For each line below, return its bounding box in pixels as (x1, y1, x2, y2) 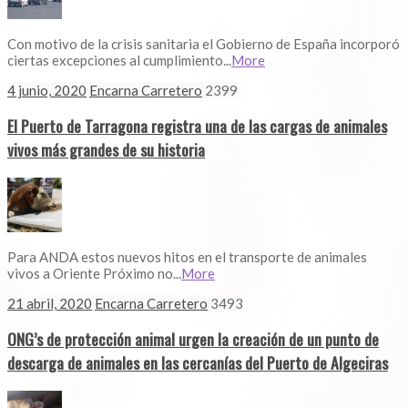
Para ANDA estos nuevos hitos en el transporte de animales (7, 248, 367, 265)
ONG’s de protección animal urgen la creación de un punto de (7, 327, 379, 352)
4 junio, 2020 (7, 81, 87, 98)
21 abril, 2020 (7, 294, 92, 311)
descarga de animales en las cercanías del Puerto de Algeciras (7, 351, 388, 375)
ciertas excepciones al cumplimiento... (7, 51, 231, 68)
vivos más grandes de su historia (7, 138, 205, 162)
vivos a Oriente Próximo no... (7, 264, 181, 281)
